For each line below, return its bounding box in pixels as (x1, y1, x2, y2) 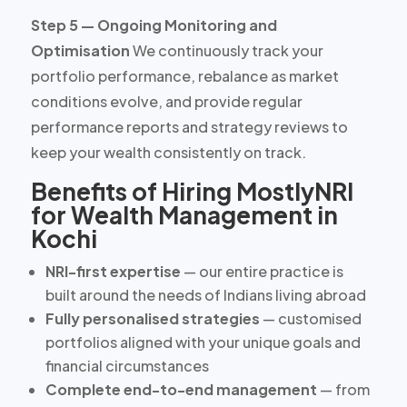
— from (316, 379, 370, 399)
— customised (259, 308, 362, 328)
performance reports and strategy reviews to (30, 116, 348, 136)
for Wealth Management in (30, 199, 338, 230)
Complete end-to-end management (45, 379, 317, 399)
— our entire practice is (180, 261, 343, 281)
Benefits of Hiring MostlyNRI (30, 175, 353, 206)
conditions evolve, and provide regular (30, 91, 303, 111)
